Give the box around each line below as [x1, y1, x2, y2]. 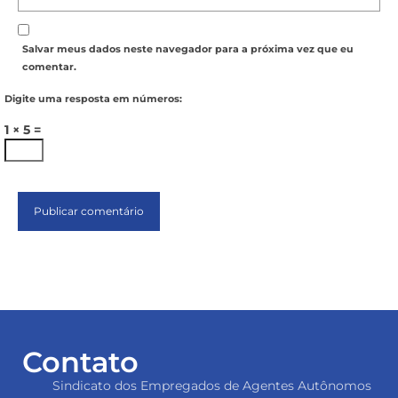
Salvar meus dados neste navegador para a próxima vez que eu [22, 43, 354, 56]
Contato [22, 345, 139, 380]
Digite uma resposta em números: [4, 92, 182, 106]
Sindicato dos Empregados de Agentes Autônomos [52, 378, 371, 394]
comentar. [22, 60, 76, 74]
